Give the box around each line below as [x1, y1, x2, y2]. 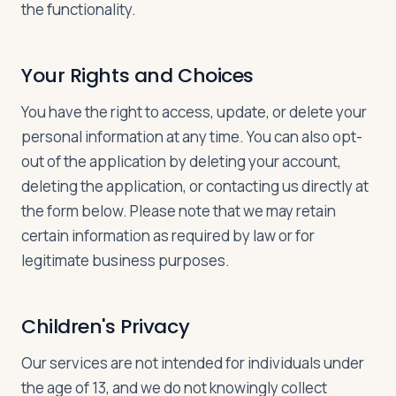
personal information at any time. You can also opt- [21, 126, 362, 147]
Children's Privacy [21, 313, 190, 340]
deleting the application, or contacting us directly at [21, 176, 369, 196]
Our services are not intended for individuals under [21, 353, 364, 373]
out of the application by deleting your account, [21, 151, 341, 171]
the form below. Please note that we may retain [21, 201, 336, 221]
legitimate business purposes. [21, 250, 230, 270]
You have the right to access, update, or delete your [21, 102, 367, 122]
